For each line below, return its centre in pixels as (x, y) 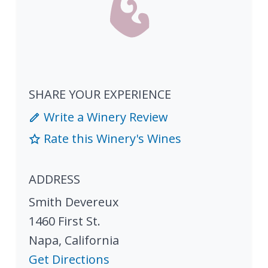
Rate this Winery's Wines (111, 138)
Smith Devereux (74, 202)
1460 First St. (65, 221)
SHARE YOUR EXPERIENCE (100, 94)
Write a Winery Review (104, 117)
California (92, 240)
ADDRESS (54, 179)
